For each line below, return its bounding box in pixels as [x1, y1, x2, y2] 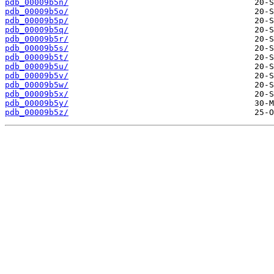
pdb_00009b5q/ [5, 25, 68, 35]
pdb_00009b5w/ [5, 80, 68, 90]
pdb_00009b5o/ [5, 7, 68, 17]
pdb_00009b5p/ [5, 16, 68, 26]
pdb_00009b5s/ [5, 43, 68, 53]
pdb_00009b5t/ [5, 53, 68, 62]
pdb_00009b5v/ [5, 71, 68, 81]
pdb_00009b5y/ [5, 98, 68, 108]
